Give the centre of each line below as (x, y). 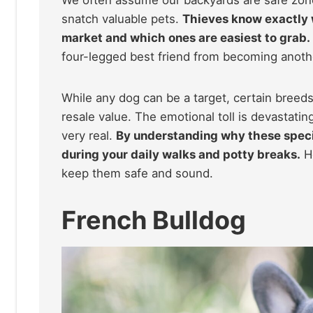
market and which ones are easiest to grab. (186, 37)
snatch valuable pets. (122, 19)
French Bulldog (154, 220)
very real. (89, 135)
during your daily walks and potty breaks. (181, 154)
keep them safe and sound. (137, 173)
